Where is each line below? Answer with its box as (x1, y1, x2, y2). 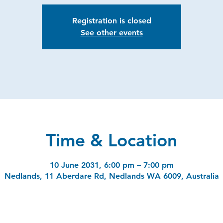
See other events (80, 27, 143, 37)
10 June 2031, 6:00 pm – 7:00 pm (49, 160, 174, 170)
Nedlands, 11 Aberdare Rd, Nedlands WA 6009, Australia (4, 171, 219, 181)
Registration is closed (72, 15, 151, 25)
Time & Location (46, 129, 177, 151)
